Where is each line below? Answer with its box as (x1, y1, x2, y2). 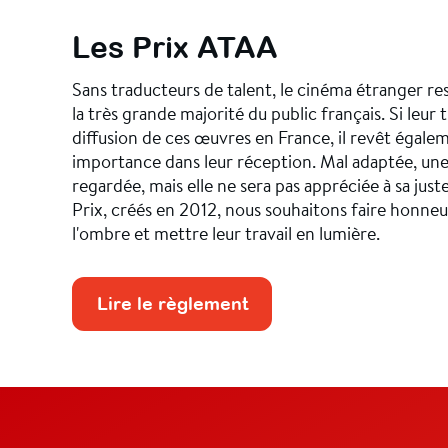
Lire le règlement (96, 293, 248, 315)
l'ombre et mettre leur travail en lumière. (72, 220, 380, 245)
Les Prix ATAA (72, 29, 278, 64)
